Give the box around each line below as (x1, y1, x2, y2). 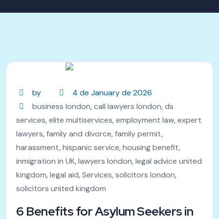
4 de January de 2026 (72, 87, 152, 98)
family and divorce (46, 128, 111, 139)
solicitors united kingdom (16, 183, 106, 194)
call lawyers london (94, 101, 162, 111)
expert (177, 114, 201, 125)
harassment (16, 142, 59, 153)
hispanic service (63, 142, 119, 153)
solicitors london (115, 169, 175, 180)
